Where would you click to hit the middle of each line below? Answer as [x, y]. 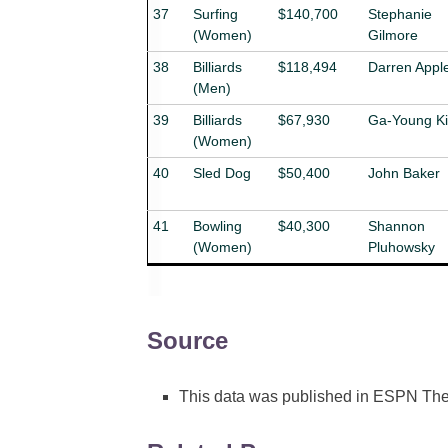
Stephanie [400, 13]
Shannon [396, 225]
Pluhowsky [401, 246]
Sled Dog [222, 172]
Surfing [215, 13]
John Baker [404, 172]
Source [187, 340]
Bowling [217, 225]
